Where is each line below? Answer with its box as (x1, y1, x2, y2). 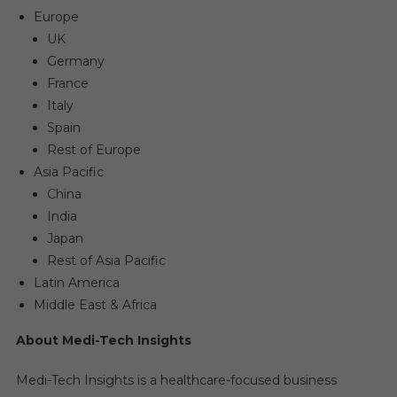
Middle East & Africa (33, 297, 157, 314)
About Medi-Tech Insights (15, 332, 191, 349)
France (46, 75, 89, 92)
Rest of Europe (46, 142, 141, 159)
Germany (46, 53, 105, 70)
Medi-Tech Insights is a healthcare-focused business (15, 372, 337, 389)
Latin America (33, 275, 120, 292)
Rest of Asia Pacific (46, 253, 166, 269)
